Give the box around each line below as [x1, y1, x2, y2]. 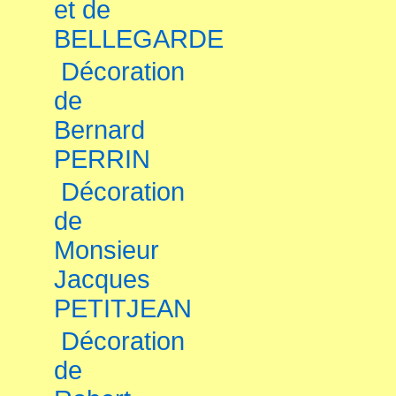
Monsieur [54, 236, 159, 264]
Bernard [54, 116, 145, 144]
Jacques [54, 265, 150, 293]
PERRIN [54, 145, 150, 173]
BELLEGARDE [54, 25, 224, 53]
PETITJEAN [54, 294, 192, 323]
